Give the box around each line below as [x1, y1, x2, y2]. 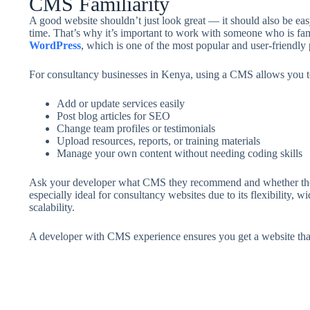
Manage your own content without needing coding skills [56, 147, 302, 159]
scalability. [28, 201, 75, 213]
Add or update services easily [56, 98, 185, 109]
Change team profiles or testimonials [56, 122, 215, 134]
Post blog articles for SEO [56, 110, 170, 122]
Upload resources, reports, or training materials [56, 135, 260, 147]
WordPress [28, 39, 81, 51]
